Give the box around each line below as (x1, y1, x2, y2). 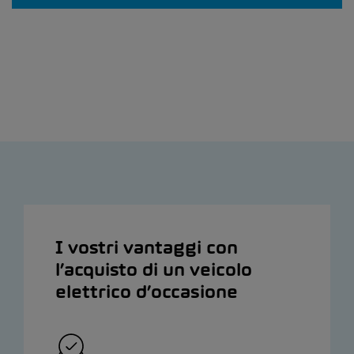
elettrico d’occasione (55, 281, 238, 303)
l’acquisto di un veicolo (55, 258, 252, 281)
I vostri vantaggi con (55, 236, 238, 259)
